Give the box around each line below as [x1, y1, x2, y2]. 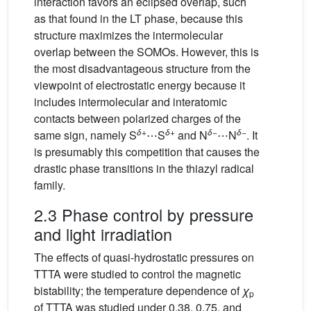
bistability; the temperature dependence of [34, 283, 242, 299]
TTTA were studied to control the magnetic [34, 266, 241, 283]
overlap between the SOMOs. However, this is [34, 44, 259, 60]
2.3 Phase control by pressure [34, 203, 253, 227]
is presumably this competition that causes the [34, 144, 260, 160]
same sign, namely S [34, 127, 137, 144]
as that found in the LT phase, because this [34, 10, 243, 27]
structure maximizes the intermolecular [34, 27, 223, 44]
